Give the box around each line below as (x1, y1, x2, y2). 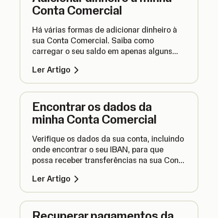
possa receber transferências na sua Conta (32, 155, 186, 165)
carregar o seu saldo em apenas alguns (32, 46, 172, 56)
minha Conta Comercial (32, 112, 157, 127)
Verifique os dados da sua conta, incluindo (32, 134, 184, 144)
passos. (32, 57, 59, 67)
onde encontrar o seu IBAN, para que (32, 145, 163, 154)
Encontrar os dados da (32, 99, 152, 114)
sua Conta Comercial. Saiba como (32, 36, 154, 45)
